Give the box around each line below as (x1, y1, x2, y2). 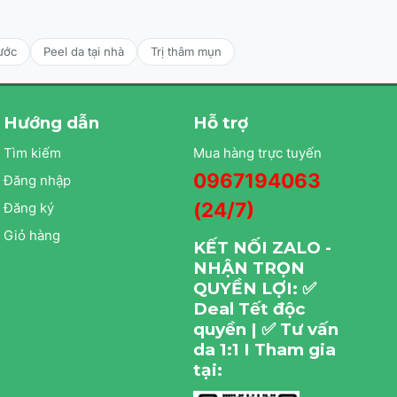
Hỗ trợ (192, 112, 248, 133)
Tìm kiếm (4, 144, 62, 161)
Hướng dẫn (4, 112, 100, 133)
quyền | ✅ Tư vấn (192, 318, 339, 339)
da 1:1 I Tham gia (192, 339, 336, 360)
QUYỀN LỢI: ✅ (192, 277, 316, 299)
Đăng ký (4, 198, 55, 216)
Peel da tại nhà (43, 43, 124, 58)
